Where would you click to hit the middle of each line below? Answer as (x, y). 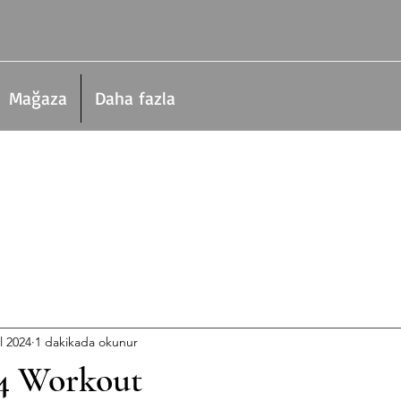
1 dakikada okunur (86, 342)
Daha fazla (135, 98)
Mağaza (38, 98)
